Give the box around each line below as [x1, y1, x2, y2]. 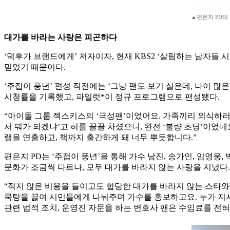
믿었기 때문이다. [4, 63, 66, 72]
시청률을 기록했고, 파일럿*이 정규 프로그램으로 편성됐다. [4, 92, 220, 102]
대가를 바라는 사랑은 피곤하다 [4, 33, 117, 42]
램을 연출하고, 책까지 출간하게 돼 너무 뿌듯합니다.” [4, 133, 197, 142]
